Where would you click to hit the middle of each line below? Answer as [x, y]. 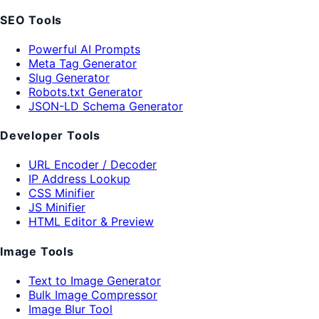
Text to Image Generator [95, 281]
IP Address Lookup [79, 179]
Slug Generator [69, 77]
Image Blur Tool [70, 309]
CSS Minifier [62, 193]
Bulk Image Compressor [93, 295]
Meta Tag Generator [83, 63]
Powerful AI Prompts [84, 49]
